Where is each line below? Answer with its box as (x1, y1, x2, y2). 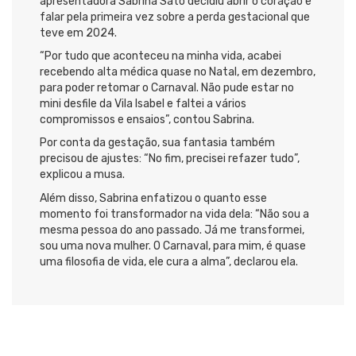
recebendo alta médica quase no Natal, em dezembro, (40, 65, 315, 79)
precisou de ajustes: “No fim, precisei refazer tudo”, (40, 152, 300, 166)
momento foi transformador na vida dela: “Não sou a (40, 207, 309, 221)
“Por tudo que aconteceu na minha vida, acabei (40, 49, 281, 64)
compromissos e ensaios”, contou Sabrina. (40, 113, 254, 127)
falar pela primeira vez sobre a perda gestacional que (40, 10, 310, 24)
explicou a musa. (40, 168, 125, 182)
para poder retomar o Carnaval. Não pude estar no (40, 81, 294, 95)
